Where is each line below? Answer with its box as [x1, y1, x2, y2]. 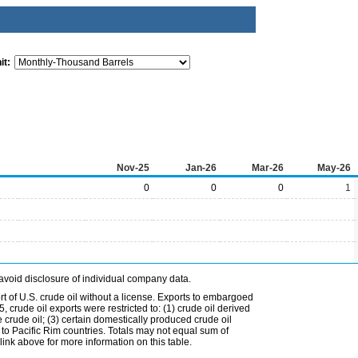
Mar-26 [252, 162, 284, 173]
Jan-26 [185, 162, 217, 173]
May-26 [317, 162, 351, 173]
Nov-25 [117, 162, 149, 173]
